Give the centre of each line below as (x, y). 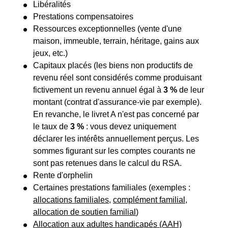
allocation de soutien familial (84, 212)
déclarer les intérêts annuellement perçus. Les (116, 139)
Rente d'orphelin (63, 176)
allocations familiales (71, 200)
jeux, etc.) (50, 53)
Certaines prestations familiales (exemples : (112, 188)
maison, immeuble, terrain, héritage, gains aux (116, 41)
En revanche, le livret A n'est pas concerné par (116, 115)
